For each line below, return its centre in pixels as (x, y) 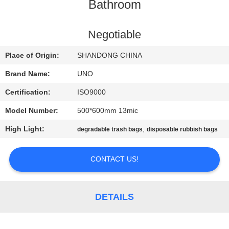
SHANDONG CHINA (110, 55)
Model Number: (32, 111)
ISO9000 (92, 92)
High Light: (25, 129)
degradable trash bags (110, 130)
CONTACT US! (114, 159)
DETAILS (114, 197)
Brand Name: (28, 74)
